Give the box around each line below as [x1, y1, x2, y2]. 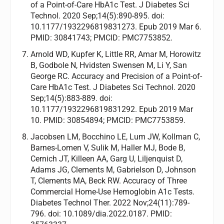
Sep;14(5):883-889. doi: [30, 93, 112, 103]
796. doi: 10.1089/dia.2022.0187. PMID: [30, 209, 172, 219]
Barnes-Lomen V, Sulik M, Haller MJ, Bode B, [30, 143, 185, 153]
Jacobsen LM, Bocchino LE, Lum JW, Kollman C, [30, 132, 200, 142]
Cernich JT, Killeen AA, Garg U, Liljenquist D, [30, 154, 182, 164]
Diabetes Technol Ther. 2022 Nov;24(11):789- [30, 198, 189, 208]
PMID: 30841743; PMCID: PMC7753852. [30, 32, 172, 42]
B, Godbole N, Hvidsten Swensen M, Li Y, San [30, 60, 187, 70]
